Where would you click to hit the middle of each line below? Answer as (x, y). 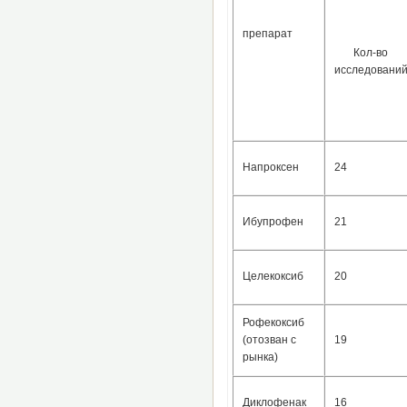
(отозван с (269, 339)
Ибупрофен (273, 221)
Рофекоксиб (273, 322)
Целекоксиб (273, 276)
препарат (267, 33)
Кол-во (371, 52)
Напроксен (270, 167)
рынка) (260, 357)
